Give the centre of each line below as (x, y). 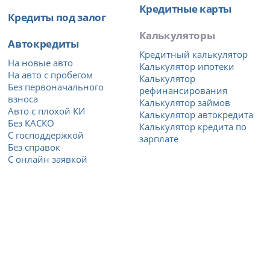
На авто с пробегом (51, 75)
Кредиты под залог (57, 17)
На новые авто (41, 63)
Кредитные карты (186, 9)
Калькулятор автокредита (196, 115)
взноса (23, 99)
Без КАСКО (31, 123)
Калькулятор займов (185, 103)
